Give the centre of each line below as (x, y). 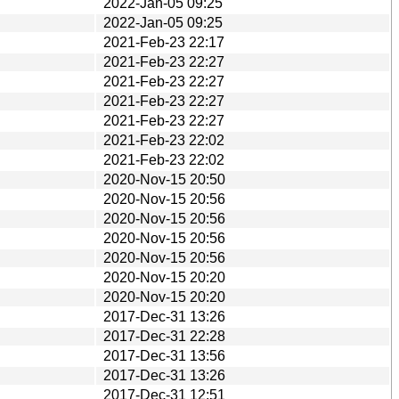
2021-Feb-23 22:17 (164, 42)
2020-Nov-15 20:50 (164, 179)
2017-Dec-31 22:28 (164, 336)
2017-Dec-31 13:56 (164, 355)
